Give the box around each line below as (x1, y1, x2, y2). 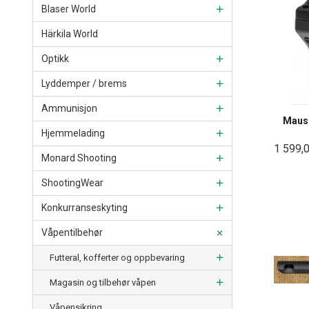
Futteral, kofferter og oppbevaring (50, 252, 185, 263)
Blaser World (41, 3, 96, 15)
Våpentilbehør (41, 227, 103, 239)
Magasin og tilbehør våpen (50, 277, 156, 288)
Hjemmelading (41, 128, 105, 139)
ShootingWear (41, 177, 103, 189)
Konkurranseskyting (41, 202, 128, 214)
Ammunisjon (41, 103, 97, 114)
